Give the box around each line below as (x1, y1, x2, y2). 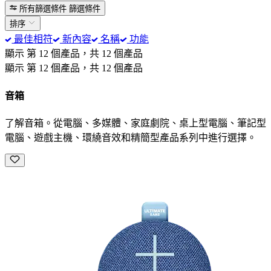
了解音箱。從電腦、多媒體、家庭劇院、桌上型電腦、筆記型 (5, 117, 266, 128)
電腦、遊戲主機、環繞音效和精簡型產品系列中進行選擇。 (5, 132, 256, 143)
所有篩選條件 (19, 4, 67, 14)
